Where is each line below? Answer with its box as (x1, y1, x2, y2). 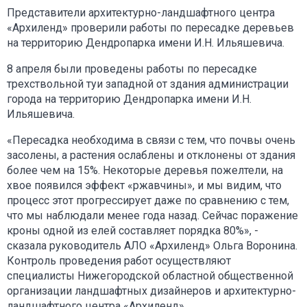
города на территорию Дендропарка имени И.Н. (7, 92, 251, 106)
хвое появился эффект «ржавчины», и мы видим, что (7, 178, 282, 192)
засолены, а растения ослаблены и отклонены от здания (7, 148, 295, 162)
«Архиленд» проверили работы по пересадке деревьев (7, 21, 294, 34)
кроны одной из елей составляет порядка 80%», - (7, 223, 258, 237)
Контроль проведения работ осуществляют (7, 254, 231, 267)
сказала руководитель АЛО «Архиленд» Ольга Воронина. (7, 238, 297, 252)
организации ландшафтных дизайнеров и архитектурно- (7, 284, 296, 297)
